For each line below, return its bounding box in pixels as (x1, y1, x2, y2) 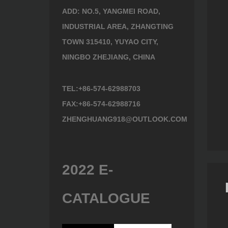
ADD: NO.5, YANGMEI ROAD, (62, 7, 160, 15)
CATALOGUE (62, 190, 150, 206)
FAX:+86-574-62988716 (62, 100, 140, 108)
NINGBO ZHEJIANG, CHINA (62, 53, 155, 61)
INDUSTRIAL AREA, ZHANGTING (62, 22, 174, 31)
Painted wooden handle (27, 90, 114, 100)
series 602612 (45, 106, 97, 116)
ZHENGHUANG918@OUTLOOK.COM (62, 115, 187, 123)
